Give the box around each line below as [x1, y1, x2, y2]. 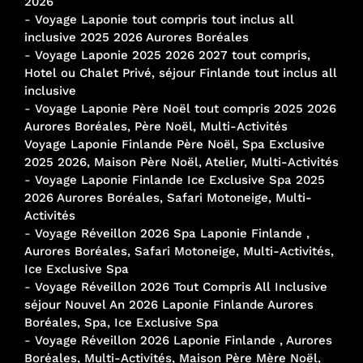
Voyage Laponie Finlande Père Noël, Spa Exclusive [24, 136, 325, 152]
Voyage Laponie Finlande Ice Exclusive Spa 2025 [35, 172, 325, 187]
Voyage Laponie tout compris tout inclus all [35, 11, 294, 27]
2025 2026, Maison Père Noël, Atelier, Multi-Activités [24, 154, 339, 169]
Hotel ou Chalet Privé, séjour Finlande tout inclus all [24, 65, 337, 80]
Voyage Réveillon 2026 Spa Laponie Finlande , [35, 225, 310, 241]
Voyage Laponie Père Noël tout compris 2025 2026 [35, 100, 336, 116]
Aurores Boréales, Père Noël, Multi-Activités [24, 118, 288, 134]
